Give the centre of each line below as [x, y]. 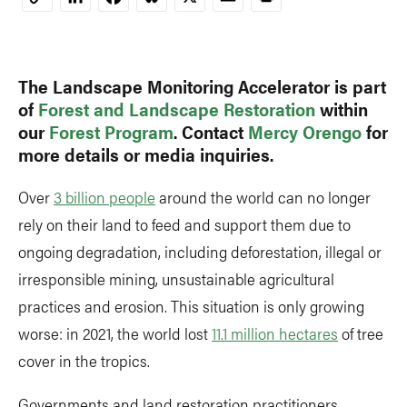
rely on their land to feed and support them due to [184, 224]
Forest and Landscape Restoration [177, 109]
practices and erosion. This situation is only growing [191, 306]
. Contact [211, 131]
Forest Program [111, 131]
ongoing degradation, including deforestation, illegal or [200, 251]
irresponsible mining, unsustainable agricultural [176, 278]
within [342, 109]
